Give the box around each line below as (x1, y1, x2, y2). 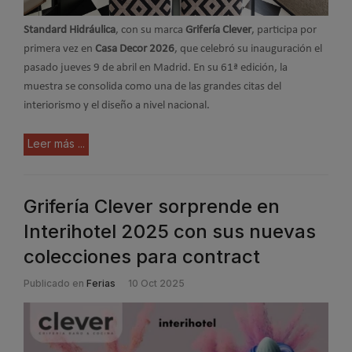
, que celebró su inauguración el (174, 43, 322, 56)
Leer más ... (27, 136, 85, 150)
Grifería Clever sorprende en (24, 194, 280, 218)
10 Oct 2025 (128, 277, 185, 289)
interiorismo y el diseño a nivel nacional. (24, 100, 210, 112)
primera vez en (24, 43, 95, 56)
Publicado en (24, 277, 84, 289)
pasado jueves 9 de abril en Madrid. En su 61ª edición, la (24, 62, 288, 75)
